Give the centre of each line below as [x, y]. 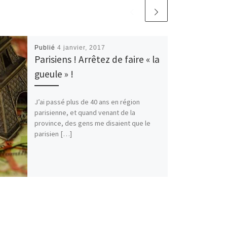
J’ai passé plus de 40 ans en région [87, 102]
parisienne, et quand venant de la [85, 113]
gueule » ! [54, 74]
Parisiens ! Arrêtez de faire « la [97, 60]
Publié [46, 48]
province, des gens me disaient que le [92, 123]
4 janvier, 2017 [81, 48]
